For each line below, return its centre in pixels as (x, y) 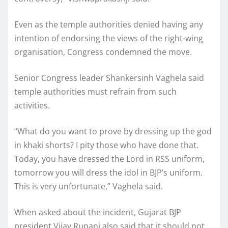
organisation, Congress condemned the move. (103, 52)
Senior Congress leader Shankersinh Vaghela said (109, 78)
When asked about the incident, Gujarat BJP (98, 212)
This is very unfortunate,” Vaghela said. (89, 186)
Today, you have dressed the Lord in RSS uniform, (109, 159)
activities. (32, 105)
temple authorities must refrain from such (95, 91)
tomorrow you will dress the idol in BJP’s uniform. (108, 172)
